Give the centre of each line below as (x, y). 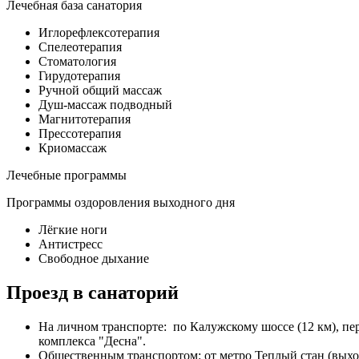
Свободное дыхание (94, 258)
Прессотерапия (80, 133)
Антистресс (71, 244)
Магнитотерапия (85, 119)
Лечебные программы (67, 175)
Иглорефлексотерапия (99, 32)
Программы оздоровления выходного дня (121, 202)
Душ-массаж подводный (105, 104)
